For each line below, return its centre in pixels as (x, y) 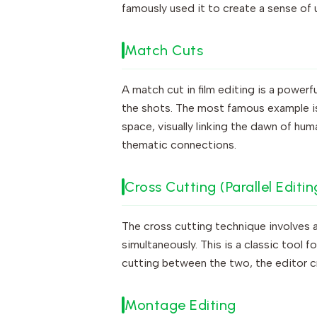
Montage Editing (180, 305)
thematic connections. (179, 145)
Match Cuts (164, 50)
